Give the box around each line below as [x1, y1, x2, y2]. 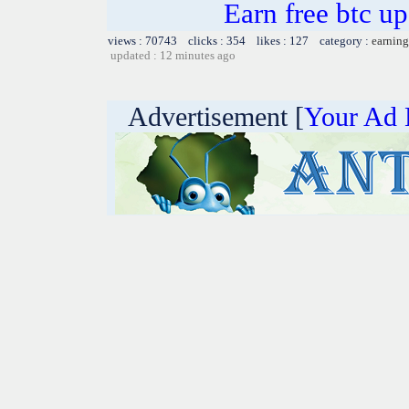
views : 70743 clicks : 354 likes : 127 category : [108, 33, 372, 47]
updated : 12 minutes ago [110, 47, 236, 62]
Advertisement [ [108, 100, 304, 131]
